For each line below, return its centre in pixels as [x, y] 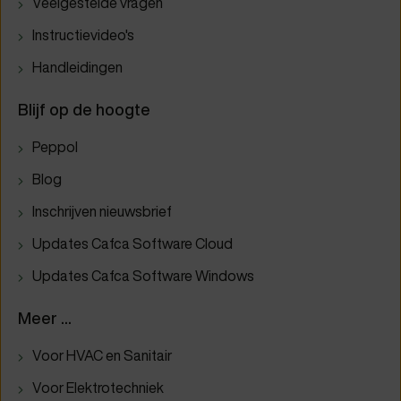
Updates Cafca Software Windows [143, 276]
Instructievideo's [83, 35]
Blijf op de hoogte [84, 110]
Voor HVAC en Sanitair [102, 356]
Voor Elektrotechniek [98, 388]
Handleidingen [77, 68]
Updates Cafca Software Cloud [132, 244]
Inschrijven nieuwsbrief [102, 212]
